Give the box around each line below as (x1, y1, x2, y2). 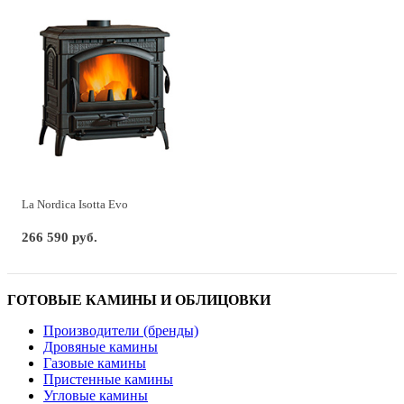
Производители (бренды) (43, 322, 198, 338)
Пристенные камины (43, 371, 173, 387)
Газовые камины (43, 354, 146, 371)
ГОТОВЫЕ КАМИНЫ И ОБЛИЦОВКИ (7, 291, 271, 308)
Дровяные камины (43, 338, 158, 354)
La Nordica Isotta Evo (22, 197, 128, 211)
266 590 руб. (22, 229, 97, 244)
